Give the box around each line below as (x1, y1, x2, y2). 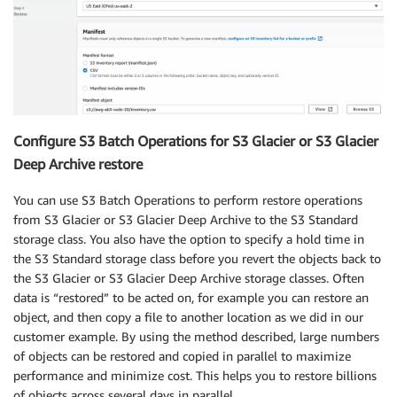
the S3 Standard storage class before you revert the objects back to (13, 250, 381, 266)
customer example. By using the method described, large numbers (13, 328, 379, 344)
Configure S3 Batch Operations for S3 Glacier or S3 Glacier (13, 132, 378, 151)
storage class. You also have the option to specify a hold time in (13, 230, 364, 246)
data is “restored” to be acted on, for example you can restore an (13, 289, 369, 305)
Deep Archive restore (13, 155, 143, 174)
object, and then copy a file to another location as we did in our (13, 308, 363, 324)
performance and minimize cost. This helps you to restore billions (13, 367, 377, 383)
